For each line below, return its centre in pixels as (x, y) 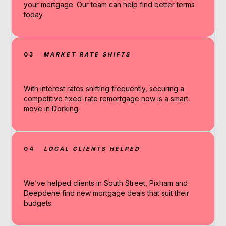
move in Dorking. (52, 109)
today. (34, 15)
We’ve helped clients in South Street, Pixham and (106, 183)
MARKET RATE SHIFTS (87, 55)
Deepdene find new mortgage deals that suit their (107, 193)
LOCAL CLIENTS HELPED (92, 149)
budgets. (39, 203)
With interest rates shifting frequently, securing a (104, 89)
